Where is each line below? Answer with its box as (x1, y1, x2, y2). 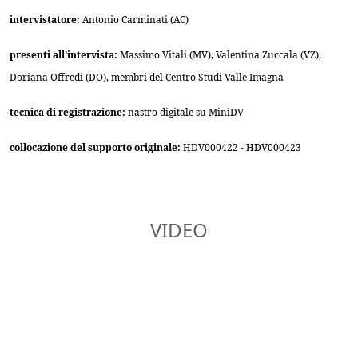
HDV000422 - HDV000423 (183, 141, 301, 154)
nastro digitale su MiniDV (128, 105, 244, 119)
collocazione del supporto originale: (10, 141, 183, 154)
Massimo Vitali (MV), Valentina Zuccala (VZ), (120, 48, 321, 62)
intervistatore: (10, 13, 82, 26)
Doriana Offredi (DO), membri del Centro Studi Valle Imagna (10, 70, 284, 84)
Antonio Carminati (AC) (82, 13, 189, 26)
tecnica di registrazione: (10, 105, 128, 119)
